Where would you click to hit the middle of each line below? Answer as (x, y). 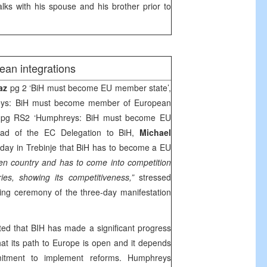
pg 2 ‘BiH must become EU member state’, (91, 88)
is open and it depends (125, 243)
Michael (156, 132)
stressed (155, 177)
